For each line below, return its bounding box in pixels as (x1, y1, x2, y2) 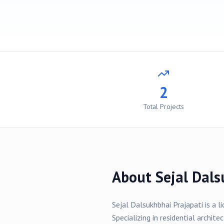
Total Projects (143, 102, 184, 111)
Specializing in (112, 212, 160, 222)
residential (160, 212, 195, 222)
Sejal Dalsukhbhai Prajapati (112, 199, 203, 209)
